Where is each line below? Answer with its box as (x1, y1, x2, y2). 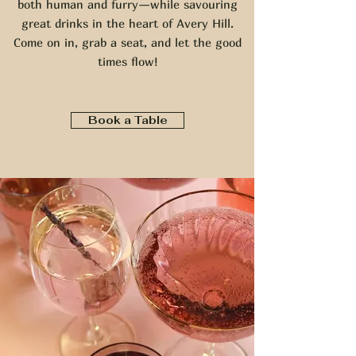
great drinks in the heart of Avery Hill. (21, 16, 234, 30)
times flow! (97, 54, 158, 68)
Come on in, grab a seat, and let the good (14, 35, 242, 49)
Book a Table (87, 113, 168, 127)
